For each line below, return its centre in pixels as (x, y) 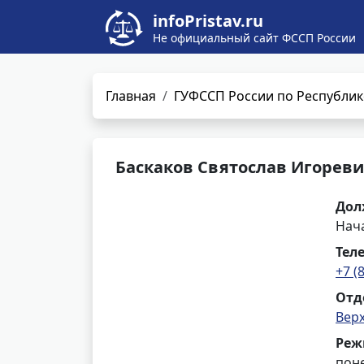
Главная (131, 96)
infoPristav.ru (208, 21)
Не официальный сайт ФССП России (254, 38)
